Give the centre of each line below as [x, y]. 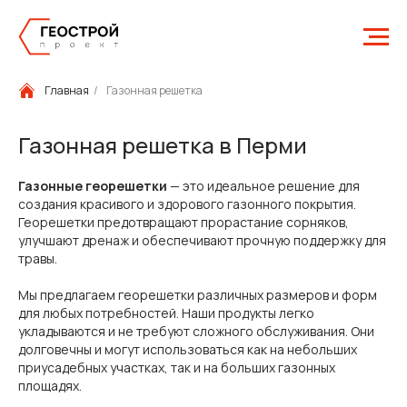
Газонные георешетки [93, 186]
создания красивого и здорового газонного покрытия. [187, 204]
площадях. [50, 386]
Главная [67, 90]
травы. [38, 258]
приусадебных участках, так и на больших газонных [177, 367]
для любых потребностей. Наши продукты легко [166, 313]
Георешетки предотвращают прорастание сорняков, [184, 222]
